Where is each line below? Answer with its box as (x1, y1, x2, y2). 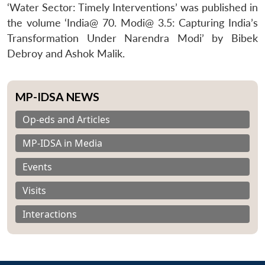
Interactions (22, 207, 77, 221)
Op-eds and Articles (22, 112, 110, 126)
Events (22, 160, 52, 173)
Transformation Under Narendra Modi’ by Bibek (7, 31, 258, 44)
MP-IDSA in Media (22, 136, 102, 150)
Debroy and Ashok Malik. (7, 47, 125, 60)
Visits (22, 183, 46, 197)
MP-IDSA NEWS (15, 89, 99, 104)
